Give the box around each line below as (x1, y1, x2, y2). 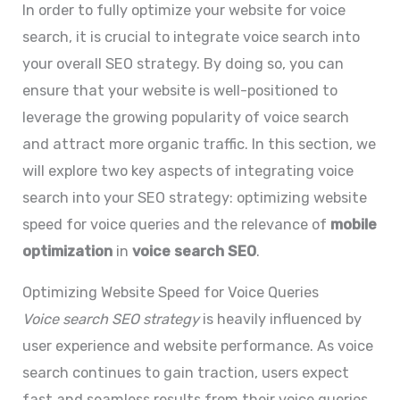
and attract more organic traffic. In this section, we (22, 135, 377, 153)
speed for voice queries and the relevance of (22, 215, 331, 233)
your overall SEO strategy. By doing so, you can (22, 54, 345, 72)
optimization (22, 242, 113, 260)
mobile (330, 215, 378, 233)
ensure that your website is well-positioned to (22, 81, 338, 99)
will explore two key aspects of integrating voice (22, 162, 354, 179)
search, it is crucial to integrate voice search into (22, 28, 361, 46)
